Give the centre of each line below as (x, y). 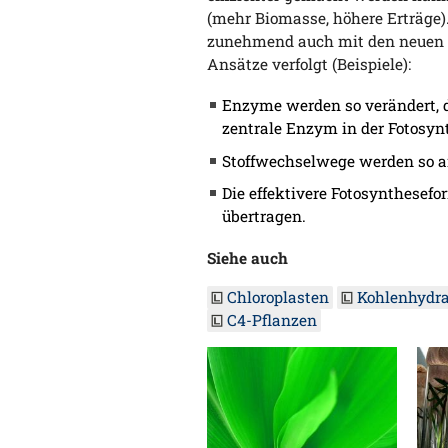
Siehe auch (247, 258)
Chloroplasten (278, 296)
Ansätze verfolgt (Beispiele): (309, 63)
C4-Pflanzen (272, 319)
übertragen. (264, 216)
